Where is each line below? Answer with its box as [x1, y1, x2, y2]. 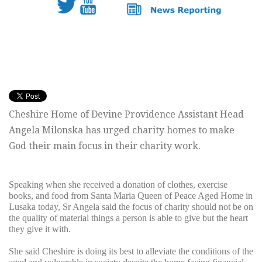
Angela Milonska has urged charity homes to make [9, 125, 235, 136]
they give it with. [9, 224, 71, 235]
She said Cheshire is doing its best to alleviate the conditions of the [9, 246, 253, 257]
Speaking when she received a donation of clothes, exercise [9, 180, 227, 190]
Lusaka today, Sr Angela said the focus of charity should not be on [9, 202, 253, 212]
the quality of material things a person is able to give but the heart [9, 213, 248, 223]
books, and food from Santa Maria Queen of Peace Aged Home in [9, 191, 253, 201]
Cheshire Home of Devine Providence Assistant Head [9, 109, 244, 120]
